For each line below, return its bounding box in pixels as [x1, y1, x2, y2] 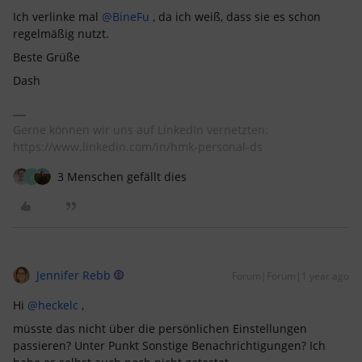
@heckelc [27, 297, 78, 313]
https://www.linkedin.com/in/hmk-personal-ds [13, 139, 263, 154]
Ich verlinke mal [13, 9, 102, 24]
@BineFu [102, 9, 149, 24]
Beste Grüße [13, 49, 80, 65]
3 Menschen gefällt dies [57, 169, 187, 184]
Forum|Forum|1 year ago [232, 269, 349, 283]
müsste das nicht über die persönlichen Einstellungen [13, 321, 307, 336]
